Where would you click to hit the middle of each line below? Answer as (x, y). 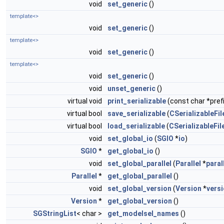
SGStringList (55, 214)
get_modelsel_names (143, 214)
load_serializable (136, 126)
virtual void (85, 101)
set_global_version (139, 189)
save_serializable (136, 114)
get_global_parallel (140, 176)
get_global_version (140, 201)
